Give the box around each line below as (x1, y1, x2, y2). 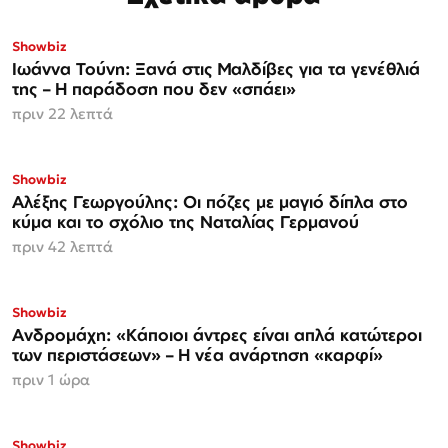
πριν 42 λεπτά (12, 236, 113, 256)
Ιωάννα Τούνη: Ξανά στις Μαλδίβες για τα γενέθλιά (12, 57, 420, 79)
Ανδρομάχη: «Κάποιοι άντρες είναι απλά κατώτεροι (12, 323, 422, 345)
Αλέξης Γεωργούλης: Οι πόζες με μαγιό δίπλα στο (12, 190, 408, 212)
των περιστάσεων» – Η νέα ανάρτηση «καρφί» (12, 343, 383, 365)
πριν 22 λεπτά (12, 103, 113, 123)
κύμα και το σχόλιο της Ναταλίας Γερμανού (12, 210, 359, 232)
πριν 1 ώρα (12, 369, 90, 389)
